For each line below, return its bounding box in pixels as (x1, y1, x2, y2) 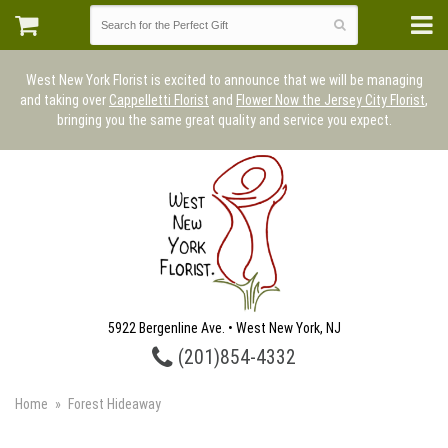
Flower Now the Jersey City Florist (236, 92, 425, 108)
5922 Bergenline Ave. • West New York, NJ (107, 320, 341, 336)
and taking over (20, 92, 109, 108)
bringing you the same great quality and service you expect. (56, 112, 392, 128)
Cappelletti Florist (109, 92, 209, 108)
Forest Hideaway (68, 396, 161, 412)
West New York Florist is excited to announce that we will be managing (25, 72, 423, 88)
